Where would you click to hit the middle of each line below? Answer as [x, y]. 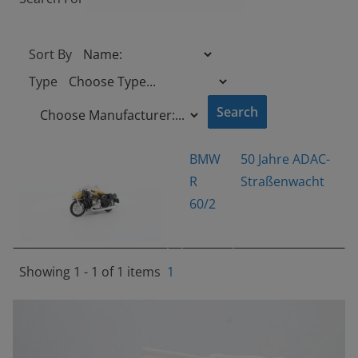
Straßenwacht [282, 182]
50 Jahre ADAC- [285, 159]
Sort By [51, 55]
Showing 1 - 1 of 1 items [90, 272]
